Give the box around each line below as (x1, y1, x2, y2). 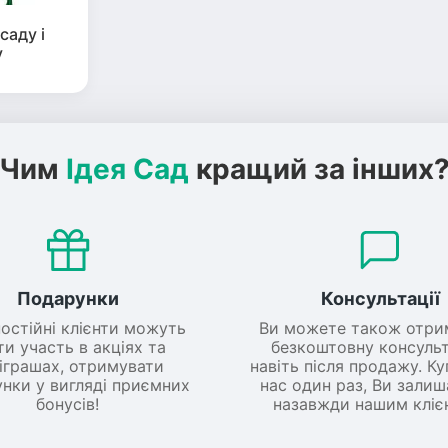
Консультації (320, 288, 440, 310)
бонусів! (36, 394, 100, 415)
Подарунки (16, 288, 119, 310)
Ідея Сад (65, 152, 189, 187)
